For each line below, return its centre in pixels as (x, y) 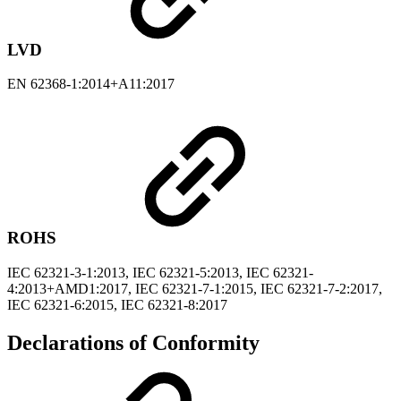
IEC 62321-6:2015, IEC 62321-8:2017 (117, 304)
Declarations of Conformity (133, 342)
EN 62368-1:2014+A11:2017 (91, 84)
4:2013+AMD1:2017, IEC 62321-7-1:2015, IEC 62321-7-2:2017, (195, 288)
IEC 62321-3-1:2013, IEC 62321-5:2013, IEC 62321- (160, 272)
